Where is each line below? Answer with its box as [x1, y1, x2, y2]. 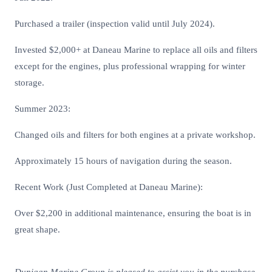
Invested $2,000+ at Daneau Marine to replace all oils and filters [15, 45, 257, 55]
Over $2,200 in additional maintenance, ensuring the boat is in [15, 208, 251, 219]
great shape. [15, 225, 60, 235]
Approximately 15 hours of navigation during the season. [15, 156, 232, 166]
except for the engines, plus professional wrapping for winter [15, 61, 245, 72]
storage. [15, 78, 44, 88]
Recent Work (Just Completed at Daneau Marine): [15, 182, 203, 192]
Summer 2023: [15, 104, 70, 114]
